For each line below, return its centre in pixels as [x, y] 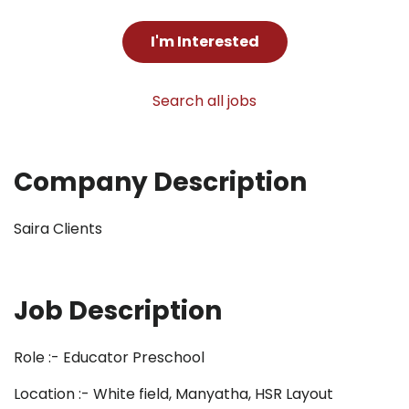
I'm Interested [204, 42]
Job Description [118, 311]
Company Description [160, 182]
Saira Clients [58, 229]
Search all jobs [204, 101]
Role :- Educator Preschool [109, 357]
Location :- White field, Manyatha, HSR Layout [173, 394]
